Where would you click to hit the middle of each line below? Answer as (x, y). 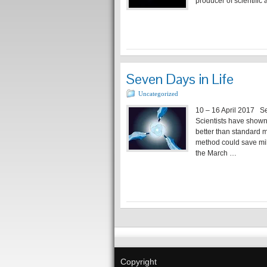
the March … (216, 153)
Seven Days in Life (180, 79)
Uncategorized (158, 94)
